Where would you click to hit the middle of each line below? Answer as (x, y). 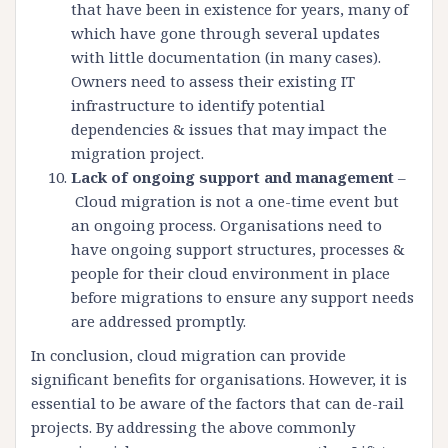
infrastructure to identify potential (198, 105)
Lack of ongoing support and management (232, 177)
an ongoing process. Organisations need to (226, 225)
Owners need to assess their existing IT (213, 81)
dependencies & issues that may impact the (229, 129)
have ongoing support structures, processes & (238, 249)
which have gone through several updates (225, 33)
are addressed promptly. (158, 321)
